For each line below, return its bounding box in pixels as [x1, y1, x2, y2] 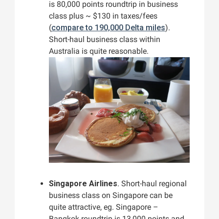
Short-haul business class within [49, 35, 160, 44]
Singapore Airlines [49, 179, 117, 189]
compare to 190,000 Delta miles [51, 23, 165, 33]
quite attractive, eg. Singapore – [49, 202, 158, 212]
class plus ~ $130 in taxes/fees [49, 11, 157, 21]
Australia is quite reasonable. [49, 46, 149, 56]
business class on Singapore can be [49, 191, 173, 200]
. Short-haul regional [117, 179, 187, 189]
